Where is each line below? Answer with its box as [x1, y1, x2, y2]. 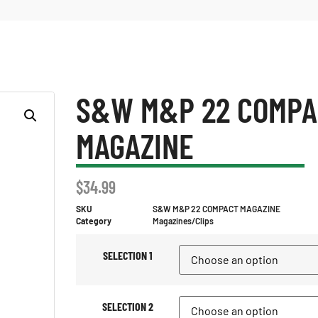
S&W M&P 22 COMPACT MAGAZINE [153, 204, 280, 214]
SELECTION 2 [102, 300, 153, 314]
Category [76, 216, 111, 226]
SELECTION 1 [102, 248, 153, 263]
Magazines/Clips [153, 216, 214, 226]
